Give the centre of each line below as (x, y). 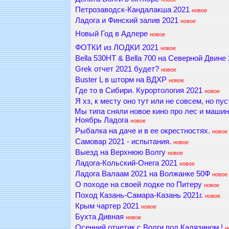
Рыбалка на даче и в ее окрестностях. (142, 131)
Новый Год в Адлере (111, 34)
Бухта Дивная (99, 217)
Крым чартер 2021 (107, 206)
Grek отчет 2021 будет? (117, 69)
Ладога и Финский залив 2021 (127, 21)
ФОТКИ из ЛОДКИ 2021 (117, 48)
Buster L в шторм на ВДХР (121, 80)
